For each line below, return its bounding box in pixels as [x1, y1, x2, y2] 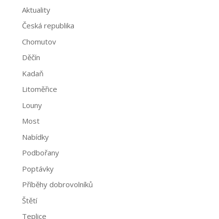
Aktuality [22, 4, 50, 15]
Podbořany [22, 148, 59, 157]
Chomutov [22, 36, 56, 46]
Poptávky [22, 163, 54, 174]
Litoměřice [22, 84, 57, 94]
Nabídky [22, 131, 49, 142]
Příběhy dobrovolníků [22, 179, 93, 189]
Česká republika [22, 21, 74, 30]
